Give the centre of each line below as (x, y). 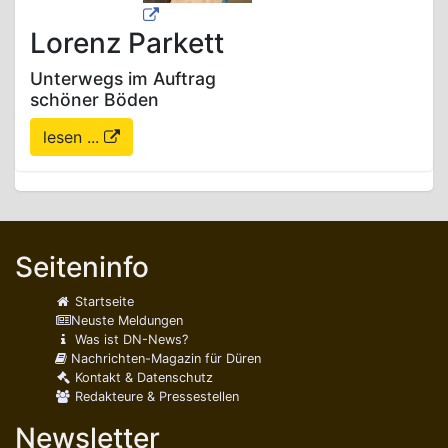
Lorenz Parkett (127, 42)
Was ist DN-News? (130, 339)
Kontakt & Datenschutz (142, 377)
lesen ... (73, 136)
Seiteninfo (82, 266)
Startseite (103, 301)
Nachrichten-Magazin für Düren (164, 358)
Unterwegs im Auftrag (123, 78)
